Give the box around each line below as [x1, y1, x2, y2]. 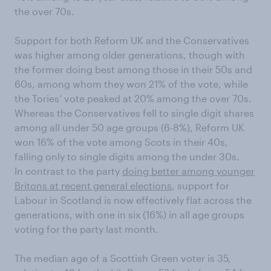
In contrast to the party [15, 165, 122, 177]
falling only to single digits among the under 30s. [15, 151, 240, 162]
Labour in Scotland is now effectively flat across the [15, 194, 252, 206]
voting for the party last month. [15, 223, 158, 235]
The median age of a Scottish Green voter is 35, [15, 252, 231, 264]
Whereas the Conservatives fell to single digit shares [15, 107, 254, 119]
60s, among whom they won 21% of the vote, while [15, 78, 248, 90]
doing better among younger [122, 165, 255, 177]
